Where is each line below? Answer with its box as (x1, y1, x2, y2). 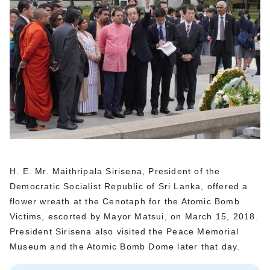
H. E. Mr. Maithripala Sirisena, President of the (10, 166, 221, 177)
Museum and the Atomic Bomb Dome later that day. (10, 242, 240, 252)
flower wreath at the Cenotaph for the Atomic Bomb (10, 196, 240, 207)
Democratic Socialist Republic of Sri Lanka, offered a (10, 181, 248, 192)
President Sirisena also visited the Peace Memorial (10, 227, 239, 237)
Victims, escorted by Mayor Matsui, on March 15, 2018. (10, 212, 259, 222)
